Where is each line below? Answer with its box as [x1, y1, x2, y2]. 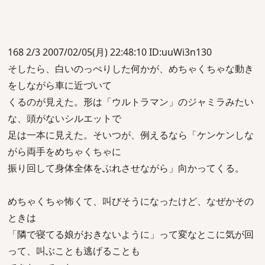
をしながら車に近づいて [8, 79, 112, 92]
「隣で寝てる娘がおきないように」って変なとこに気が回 [8, 228, 254, 241]
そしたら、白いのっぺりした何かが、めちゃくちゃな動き [8, 62, 254, 75]
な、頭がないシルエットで [8, 112, 121, 125]
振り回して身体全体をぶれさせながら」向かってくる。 [8, 161, 244, 174]
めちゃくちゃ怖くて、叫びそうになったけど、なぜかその [8, 195, 254, 208]
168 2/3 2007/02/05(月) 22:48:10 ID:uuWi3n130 [8, 46, 212, 59]
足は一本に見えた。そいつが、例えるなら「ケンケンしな [8, 128, 254, 141]
